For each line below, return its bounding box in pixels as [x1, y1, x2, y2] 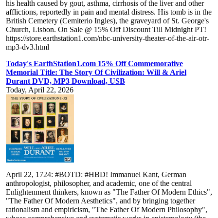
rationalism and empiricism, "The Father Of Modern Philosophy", [6, 205, 207, 214]
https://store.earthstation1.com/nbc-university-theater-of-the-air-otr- [6, 34, 209, 43]
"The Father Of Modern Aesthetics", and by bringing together [6, 197, 195, 205]
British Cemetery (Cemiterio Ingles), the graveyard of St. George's [6, 17, 209, 25]
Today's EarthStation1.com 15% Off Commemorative [6, 59, 183, 68]
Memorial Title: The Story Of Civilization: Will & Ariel [6, 68, 186, 77]
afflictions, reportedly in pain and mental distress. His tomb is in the [6, 8, 212, 17]
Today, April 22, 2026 [6, 86, 73, 94]
